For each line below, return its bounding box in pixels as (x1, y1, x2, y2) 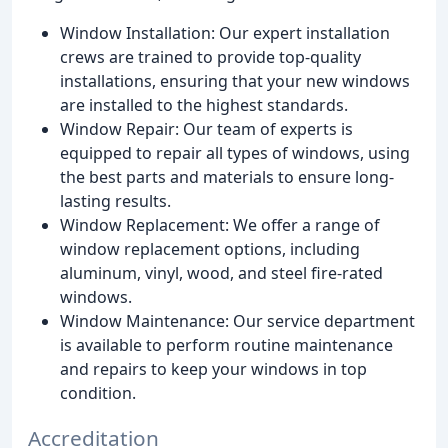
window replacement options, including (60, 238, 360, 261)
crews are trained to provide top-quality (60, 46, 361, 69)
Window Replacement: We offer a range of (60, 214, 380, 237)
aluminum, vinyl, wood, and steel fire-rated (60, 262, 383, 285)
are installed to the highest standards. (60, 94, 348, 117)
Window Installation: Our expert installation (60, 22, 390, 45)
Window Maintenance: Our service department (60, 310, 415, 333)
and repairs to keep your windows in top (60, 358, 367, 381)
